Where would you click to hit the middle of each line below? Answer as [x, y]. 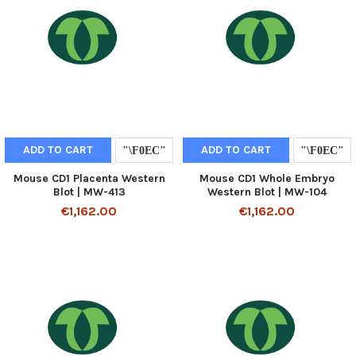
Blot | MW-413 [89, 192]
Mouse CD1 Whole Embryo [267, 178]
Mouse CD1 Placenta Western [89, 178]
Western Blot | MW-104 [267, 192]
